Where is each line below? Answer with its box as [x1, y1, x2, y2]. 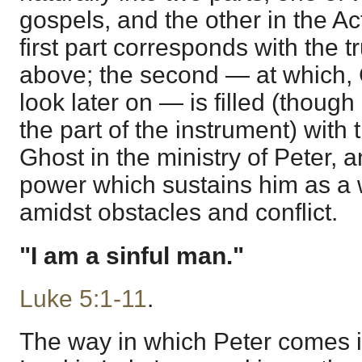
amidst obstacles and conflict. [19, 199, 338, 226]
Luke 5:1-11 [19, 284, 147, 312]
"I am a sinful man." [19, 242, 244, 269]
